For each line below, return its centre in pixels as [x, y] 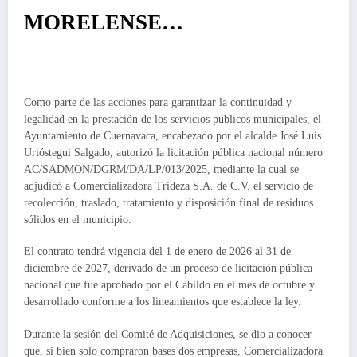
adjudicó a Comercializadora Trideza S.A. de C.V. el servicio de [169, 186]
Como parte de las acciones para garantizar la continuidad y [158, 103]
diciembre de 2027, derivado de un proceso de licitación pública [168, 269]
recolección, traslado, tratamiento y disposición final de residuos [169, 203]
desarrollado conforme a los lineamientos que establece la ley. [163, 302]
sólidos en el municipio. [78, 220]
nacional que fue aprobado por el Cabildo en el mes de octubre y [169, 285]
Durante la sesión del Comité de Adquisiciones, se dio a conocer [168, 334]
